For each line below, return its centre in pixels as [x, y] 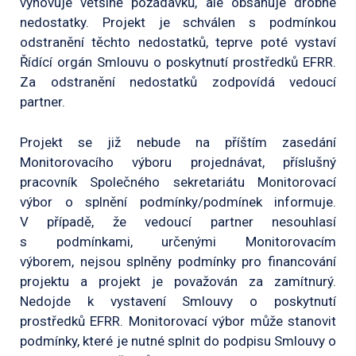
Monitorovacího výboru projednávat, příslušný [178, 162]
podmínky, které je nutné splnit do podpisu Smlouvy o [178, 341]
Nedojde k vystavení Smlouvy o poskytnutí [178, 301]
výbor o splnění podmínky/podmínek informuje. [178, 201]
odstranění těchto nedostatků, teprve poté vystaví [178, 42]
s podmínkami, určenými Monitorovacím [178, 241]
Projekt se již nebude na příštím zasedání [178, 142]
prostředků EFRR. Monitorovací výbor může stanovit [178, 321]
